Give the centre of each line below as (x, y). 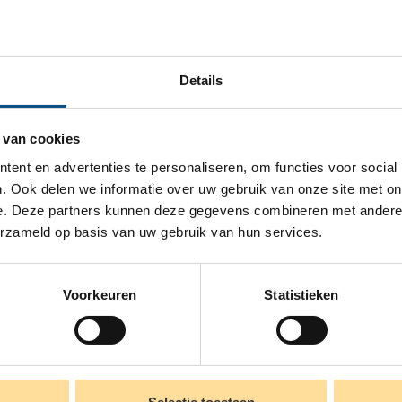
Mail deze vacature (118, 94)
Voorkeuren (100, 294)
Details (201, 80)
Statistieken (301, 294)
